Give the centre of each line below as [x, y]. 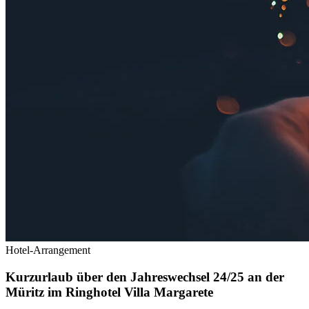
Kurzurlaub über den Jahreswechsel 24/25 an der [145, 277]
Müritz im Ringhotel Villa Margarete [109, 292]
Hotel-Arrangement [48, 250]
